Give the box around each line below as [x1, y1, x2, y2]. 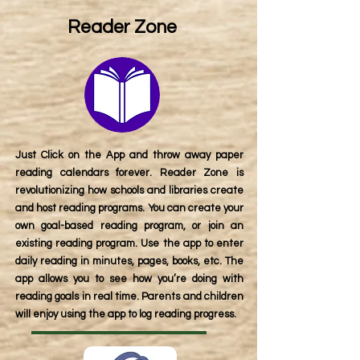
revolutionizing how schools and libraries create [15, 185, 243, 196]
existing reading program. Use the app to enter [15, 238, 243, 249]
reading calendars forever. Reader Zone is [15, 167, 243, 178]
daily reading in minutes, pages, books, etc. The [15, 256, 243, 267]
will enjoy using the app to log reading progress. [15, 309, 236, 320]
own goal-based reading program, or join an [15, 220, 243, 231]
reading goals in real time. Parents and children [15, 291, 243, 302]
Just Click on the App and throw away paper [15, 149, 243, 161]
